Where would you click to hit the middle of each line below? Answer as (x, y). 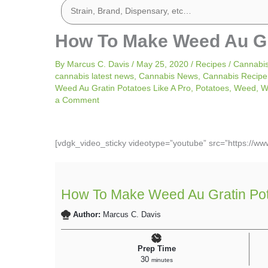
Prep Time (156, 249)
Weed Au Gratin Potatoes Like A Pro (123, 88)
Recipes (211, 64)
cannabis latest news (95, 76)
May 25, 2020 (164, 64)
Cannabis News (168, 76)
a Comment (77, 100)
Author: (88, 215)
